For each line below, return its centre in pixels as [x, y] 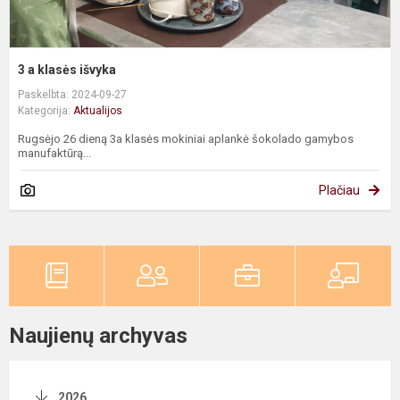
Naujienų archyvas [98, 336]
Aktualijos [98, 111]
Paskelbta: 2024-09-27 [72, 95]
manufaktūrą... [54, 154]
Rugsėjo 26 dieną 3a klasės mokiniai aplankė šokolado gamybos [186, 139]
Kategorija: [46, 111]
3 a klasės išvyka [67, 70]
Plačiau [339, 191]
